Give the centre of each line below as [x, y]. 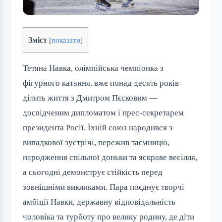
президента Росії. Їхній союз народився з [98, 128]
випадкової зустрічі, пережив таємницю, [96, 143]
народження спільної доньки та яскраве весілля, [110, 158]
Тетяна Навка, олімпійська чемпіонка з [93, 68]
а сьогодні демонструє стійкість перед [93, 172]
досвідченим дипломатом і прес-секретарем [103, 113]
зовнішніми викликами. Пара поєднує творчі [104, 187]
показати [66, 40]
